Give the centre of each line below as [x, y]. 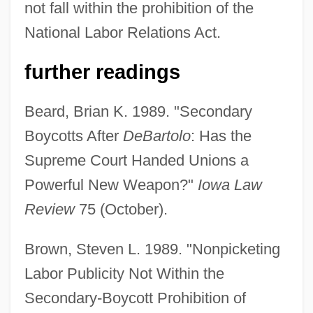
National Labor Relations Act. [122, 32]
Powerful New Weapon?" [111, 184]
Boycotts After [73, 136]
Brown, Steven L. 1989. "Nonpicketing [152, 249]
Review [49, 209]
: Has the [221, 136]
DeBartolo [156, 136]
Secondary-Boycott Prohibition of [135, 298]
